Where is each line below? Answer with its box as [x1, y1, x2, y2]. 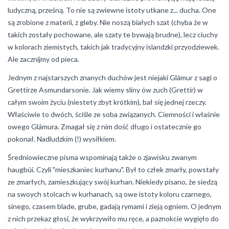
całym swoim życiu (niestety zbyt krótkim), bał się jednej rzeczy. [8, 98, 207, 106]
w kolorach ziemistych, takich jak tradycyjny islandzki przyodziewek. [8, 42, 219, 51]
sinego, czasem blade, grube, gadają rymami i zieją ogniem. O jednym [8, 202, 221, 211]
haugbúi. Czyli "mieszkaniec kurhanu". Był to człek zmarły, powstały [8, 165, 219, 174]
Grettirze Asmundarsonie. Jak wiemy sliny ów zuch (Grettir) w [8, 85, 203, 94]
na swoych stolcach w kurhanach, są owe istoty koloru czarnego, [8, 190, 212, 198]
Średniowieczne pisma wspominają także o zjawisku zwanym [8, 153, 197, 162]
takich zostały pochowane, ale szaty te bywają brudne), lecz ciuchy [8, 30, 218, 39]
